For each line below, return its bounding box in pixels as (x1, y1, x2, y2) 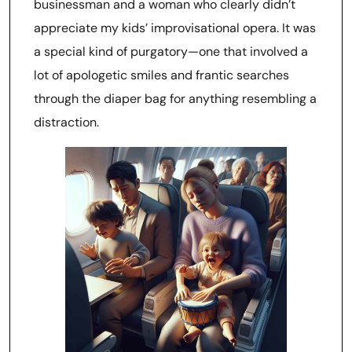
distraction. (34, 114, 99, 130)
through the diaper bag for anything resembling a (34, 90, 317, 107)
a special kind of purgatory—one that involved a (34, 43, 308, 60)
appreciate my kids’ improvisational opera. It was (34, 20, 316, 36)
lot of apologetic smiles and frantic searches (34, 67, 289, 83)
